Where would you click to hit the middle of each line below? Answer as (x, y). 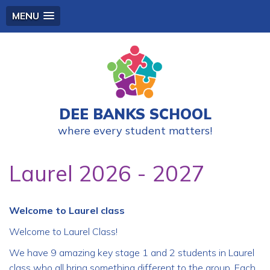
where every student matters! (135, 130)
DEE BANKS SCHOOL (135, 114)
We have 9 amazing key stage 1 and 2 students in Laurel (132, 253)
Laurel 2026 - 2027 (107, 173)
